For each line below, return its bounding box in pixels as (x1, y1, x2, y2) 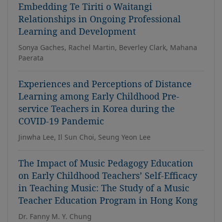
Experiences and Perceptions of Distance (18, 78, 192, 90)
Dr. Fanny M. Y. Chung (18, 212, 92, 221)
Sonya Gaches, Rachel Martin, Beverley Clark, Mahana (18, 43, 197, 52)
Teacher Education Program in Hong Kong (18, 194, 198, 206)
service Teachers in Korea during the (18, 103, 175, 114)
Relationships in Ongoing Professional (18, 13, 181, 25)
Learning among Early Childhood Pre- (18, 90, 179, 102)
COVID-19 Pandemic (18, 115, 104, 127)
